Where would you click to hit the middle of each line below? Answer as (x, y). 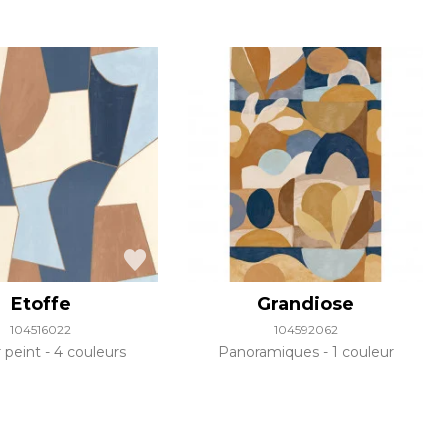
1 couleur (360, 352)
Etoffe (40, 304)
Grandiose (306, 304)
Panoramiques (270, 352)
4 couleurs (87, 352)
